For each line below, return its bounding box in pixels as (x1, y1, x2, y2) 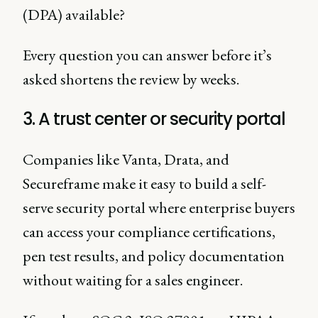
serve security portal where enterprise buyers (23, 197, 295, 219)
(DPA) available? (23, 4, 128, 26)
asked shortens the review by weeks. (23, 69, 239, 90)
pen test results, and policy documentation (23, 246, 285, 267)
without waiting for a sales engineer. (23, 270, 246, 291)
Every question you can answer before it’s (23, 45, 272, 66)
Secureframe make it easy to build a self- (23, 173, 266, 194)
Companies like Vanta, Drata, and (23, 149, 229, 170)
